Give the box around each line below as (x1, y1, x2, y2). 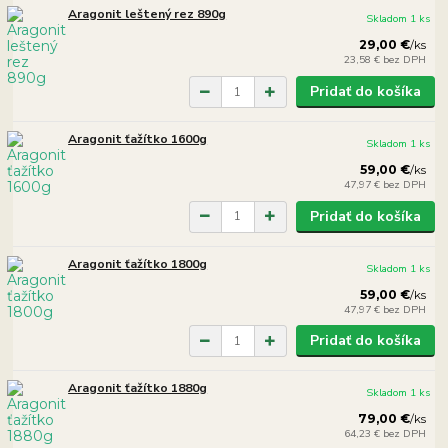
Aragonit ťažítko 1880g (68, 380, 208, 397)
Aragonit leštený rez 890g (68, 6, 227, 23)
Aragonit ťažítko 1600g (68, 130, 208, 147)
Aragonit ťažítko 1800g (68, 255, 208, 272)
